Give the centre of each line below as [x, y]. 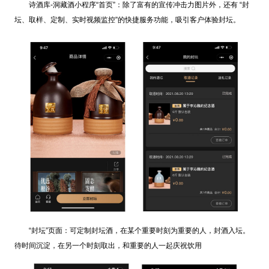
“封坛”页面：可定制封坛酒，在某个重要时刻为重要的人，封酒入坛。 [139, 230]
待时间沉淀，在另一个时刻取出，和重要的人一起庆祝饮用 [108, 245]
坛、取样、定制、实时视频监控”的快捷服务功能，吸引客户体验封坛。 [127, 20]
